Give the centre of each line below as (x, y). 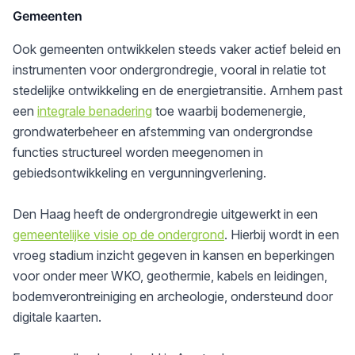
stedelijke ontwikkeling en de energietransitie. (141, 90)
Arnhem (292, 90)
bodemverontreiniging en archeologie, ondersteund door (173, 296)
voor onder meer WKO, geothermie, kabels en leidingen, (170, 275)
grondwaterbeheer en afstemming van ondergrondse (163, 131)
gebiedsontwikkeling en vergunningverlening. (139, 172)
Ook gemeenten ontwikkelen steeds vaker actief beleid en (177, 49)
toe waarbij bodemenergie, (229, 111)
